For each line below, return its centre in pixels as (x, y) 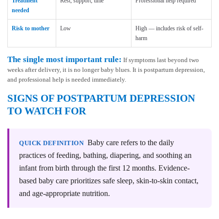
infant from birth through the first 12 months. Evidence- (104, 168)
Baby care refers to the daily (131, 142)
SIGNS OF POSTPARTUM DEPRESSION (101, 98)
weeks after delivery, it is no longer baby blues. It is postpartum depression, (106, 69)
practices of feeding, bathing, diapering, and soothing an (105, 155)
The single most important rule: (65, 59)
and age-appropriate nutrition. (65, 193)
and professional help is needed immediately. (67, 79)
